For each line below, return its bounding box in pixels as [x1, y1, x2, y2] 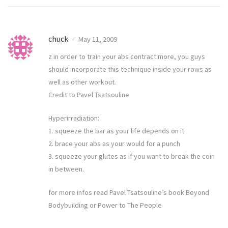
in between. [48, 164, 84, 174]
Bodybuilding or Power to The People [48, 201, 162, 210]
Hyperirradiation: [48, 113, 99, 123]
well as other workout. [48, 77, 116, 87]
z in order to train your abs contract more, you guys [48, 52, 205, 62]
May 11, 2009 [77, 35, 117, 44]
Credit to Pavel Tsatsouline [48, 90, 129, 100]
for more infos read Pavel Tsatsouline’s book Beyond [48, 188, 209, 197]
